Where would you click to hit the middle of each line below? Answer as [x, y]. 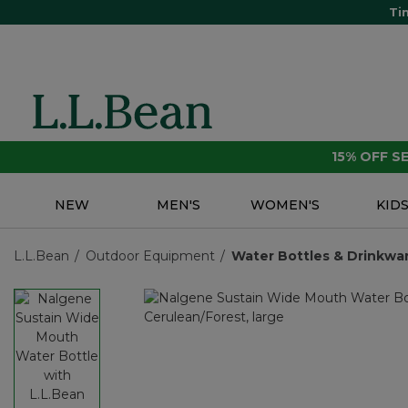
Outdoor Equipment [150, 256]
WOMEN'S [286, 205]
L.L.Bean [41, 256]
